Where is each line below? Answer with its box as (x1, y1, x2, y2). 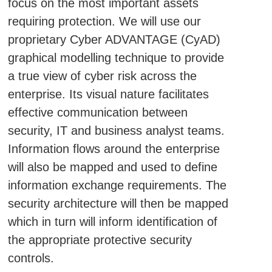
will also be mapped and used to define (7, 160, 217, 174)
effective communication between (7, 106, 188, 119)
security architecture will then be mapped (7, 197, 228, 210)
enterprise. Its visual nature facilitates (7, 87, 209, 101)
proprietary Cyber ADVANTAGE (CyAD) (7, 33, 220, 46)
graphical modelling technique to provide (7, 51, 224, 64)
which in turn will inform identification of (7, 215, 217, 228)
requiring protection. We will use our (7, 15, 201, 28)
